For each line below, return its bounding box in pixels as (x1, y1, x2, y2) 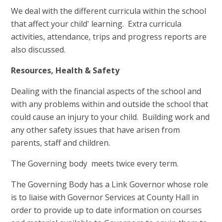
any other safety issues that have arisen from (11, 124, 180, 135)
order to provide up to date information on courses (11, 204, 202, 216)
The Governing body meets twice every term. (11, 158, 179, 169)
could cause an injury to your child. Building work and (11, 111, 210, 122)
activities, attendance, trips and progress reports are (11, 31, 207, 42)
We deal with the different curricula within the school (11, 5, 207, 16)
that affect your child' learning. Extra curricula (11, 18, 182, 29)
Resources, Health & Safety (11, 64, 120, 76)
